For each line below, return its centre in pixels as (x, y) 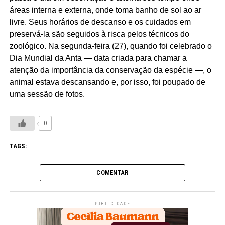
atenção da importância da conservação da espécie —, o (110, 70)
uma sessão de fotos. (47, 94)
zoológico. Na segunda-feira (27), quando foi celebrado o (110, 46)
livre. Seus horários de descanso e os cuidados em (100, 22)
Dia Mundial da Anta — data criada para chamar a (98, 58)
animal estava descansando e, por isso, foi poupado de (107, 82)
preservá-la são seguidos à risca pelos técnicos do (99, 34)
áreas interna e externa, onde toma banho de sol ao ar (105, 10)
